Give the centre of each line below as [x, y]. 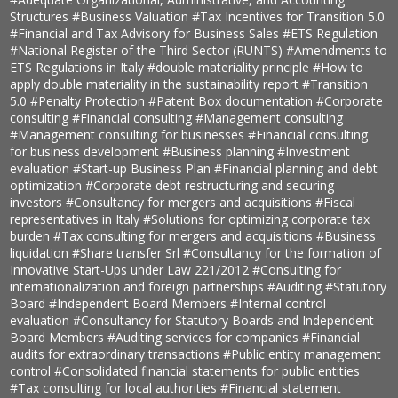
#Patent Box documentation [233, 101]
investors [38, 203]
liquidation [41, 253]
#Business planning [220, 152]
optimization [48, 186]
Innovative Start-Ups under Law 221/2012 [131, 270]
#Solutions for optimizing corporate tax [257, 219]
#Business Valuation [132, 17]
